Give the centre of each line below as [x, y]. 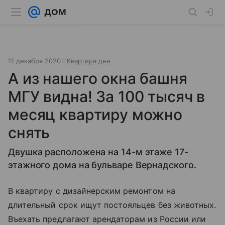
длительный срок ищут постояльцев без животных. [112, 205]
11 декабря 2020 [34, 61]
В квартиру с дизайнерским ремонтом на [92, 191]
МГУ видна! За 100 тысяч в [107, 96]
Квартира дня [88, 61]
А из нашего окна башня [98, 78]
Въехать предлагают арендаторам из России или [107, 219]
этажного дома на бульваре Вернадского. [102, 165]
